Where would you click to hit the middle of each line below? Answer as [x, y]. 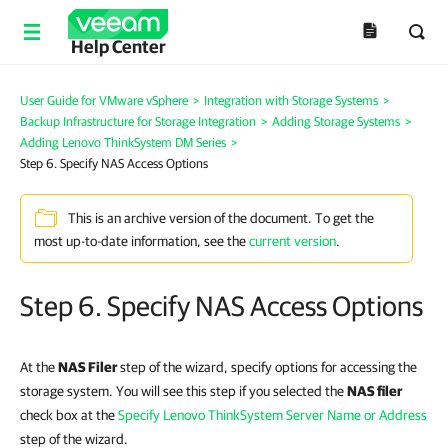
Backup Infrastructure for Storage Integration [138, 121]
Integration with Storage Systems [291, 100]
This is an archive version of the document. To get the [221, 218]
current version [292, 241]
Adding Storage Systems [336, 121]
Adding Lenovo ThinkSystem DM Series [123, 142]
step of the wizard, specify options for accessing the [268, 367]
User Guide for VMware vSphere [104, 100]
